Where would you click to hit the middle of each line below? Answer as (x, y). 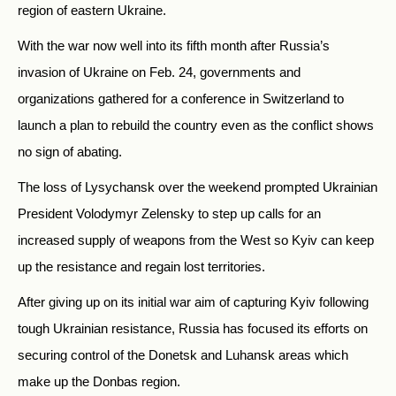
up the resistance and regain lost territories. (141, 267)
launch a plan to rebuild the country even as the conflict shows (196, 126)
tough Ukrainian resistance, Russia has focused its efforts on (193, 329)
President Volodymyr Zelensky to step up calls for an (169, 214)
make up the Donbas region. (99, 382)
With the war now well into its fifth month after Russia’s (174, 46)
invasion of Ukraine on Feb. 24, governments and (159, 72)
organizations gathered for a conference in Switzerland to (181, 99)
